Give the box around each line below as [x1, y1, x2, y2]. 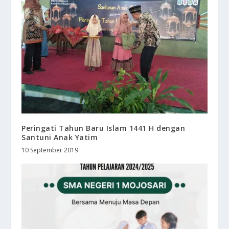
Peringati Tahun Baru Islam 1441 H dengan [21, 123, 186, 133]
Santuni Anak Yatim [21, 132, 98, 142]
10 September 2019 [21, 145, 79, 154]
